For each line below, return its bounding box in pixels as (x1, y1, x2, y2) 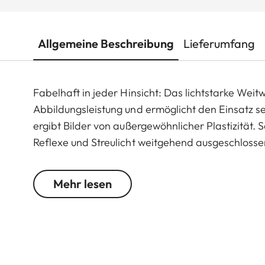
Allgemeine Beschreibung (38, 35, 174, 51)
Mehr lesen (53, 176, 112, 191)
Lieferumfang (183, 35, 255, 51)
